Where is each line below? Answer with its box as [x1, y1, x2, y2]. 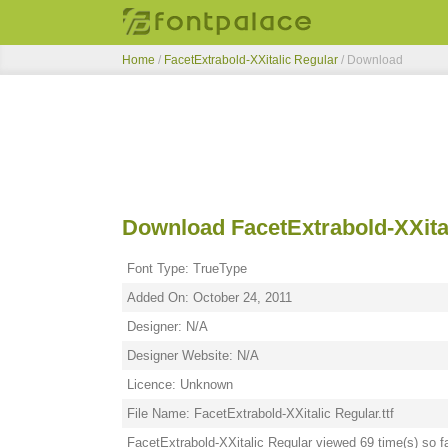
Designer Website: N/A [127, 348, 259, 363]
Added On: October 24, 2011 [127, 290, 292, 305]
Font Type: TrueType [127, 261, 247, 276]
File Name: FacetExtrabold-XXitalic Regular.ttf [127, 406, 394, 421]
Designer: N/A [127, 319, 208, 334]
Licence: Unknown [127, 377, 233, 392]
